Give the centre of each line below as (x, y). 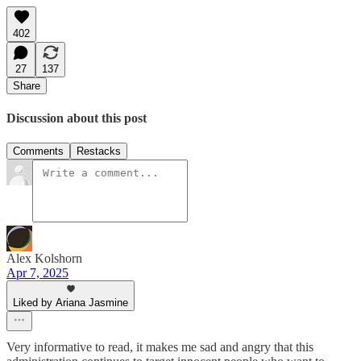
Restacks (99, 151)
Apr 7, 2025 (37, 273)
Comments (38, 151)
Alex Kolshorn (44, 259)
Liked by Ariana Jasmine (71, 303)
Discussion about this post (77, 118)
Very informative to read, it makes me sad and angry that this (160, 347)
